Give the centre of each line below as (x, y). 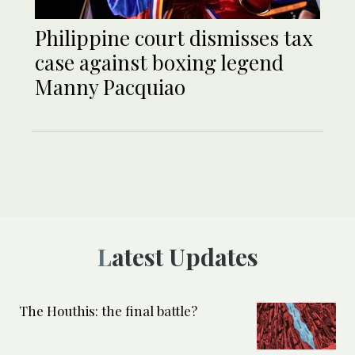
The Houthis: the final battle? (108, 311)
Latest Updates (185, 257)
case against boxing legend (159, 63)
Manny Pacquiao (110, 87)
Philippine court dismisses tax (174, 38)
